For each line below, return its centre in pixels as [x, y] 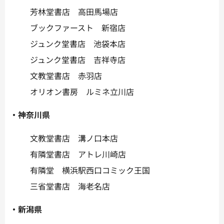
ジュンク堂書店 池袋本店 [78, 43]
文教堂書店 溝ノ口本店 [74, 138]
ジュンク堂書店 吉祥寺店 [78, 59]
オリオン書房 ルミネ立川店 [82, 91]
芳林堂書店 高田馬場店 [74, 11]
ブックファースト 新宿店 [78, 27]
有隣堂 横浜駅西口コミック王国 [90, 170]
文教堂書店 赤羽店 [66, 75]
